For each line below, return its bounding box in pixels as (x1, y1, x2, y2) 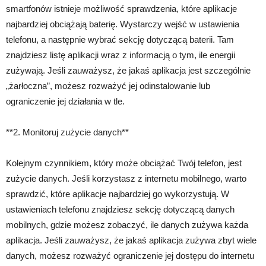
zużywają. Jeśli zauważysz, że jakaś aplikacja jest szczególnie (6, 65, 251, 76)
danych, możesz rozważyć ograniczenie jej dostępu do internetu (6, 251, 254, 261)
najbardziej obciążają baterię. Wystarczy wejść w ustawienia (6, 19, 239, 30)
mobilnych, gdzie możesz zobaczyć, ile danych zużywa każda (6, 220, 248, 230)
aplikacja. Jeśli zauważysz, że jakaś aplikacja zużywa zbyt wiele (6, 235, 256, 246)
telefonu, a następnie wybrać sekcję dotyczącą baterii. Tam (6, 34, 234, 45)
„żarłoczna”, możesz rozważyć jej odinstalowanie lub (6, 81, 210, 91)
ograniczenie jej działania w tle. (6, 96, 125, 107)
